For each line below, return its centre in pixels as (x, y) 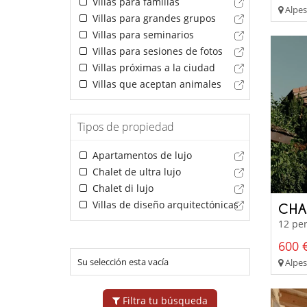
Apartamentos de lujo (140, 156)
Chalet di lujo (121, 188)
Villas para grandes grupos (152, 19)
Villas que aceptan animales (155, 84)
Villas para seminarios (142, 35)
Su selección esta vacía (123, 262)
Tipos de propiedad (126, 127)
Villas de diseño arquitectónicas (164, 205)
